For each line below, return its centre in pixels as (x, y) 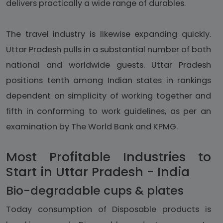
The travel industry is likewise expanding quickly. (109, 34)
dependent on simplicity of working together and (109, 96)
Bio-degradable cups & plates (95, 191)
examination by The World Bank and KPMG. (92, 127)
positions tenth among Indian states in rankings (109, 81)
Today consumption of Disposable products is (109, 210)
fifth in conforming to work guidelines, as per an (109, 111)
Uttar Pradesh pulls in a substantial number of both (109, 50)
